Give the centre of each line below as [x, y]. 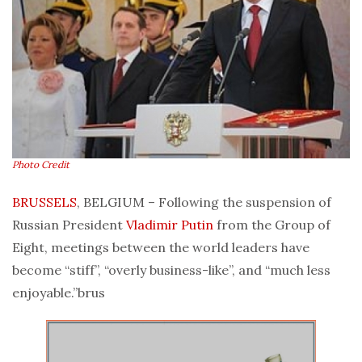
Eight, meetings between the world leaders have [161, 247]
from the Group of [272, 224]
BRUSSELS [44, 202]
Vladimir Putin [170, 224]
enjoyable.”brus [59, 292]
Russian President [69, 224]
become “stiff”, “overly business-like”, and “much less [171, 269]
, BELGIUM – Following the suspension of [204, 202]
